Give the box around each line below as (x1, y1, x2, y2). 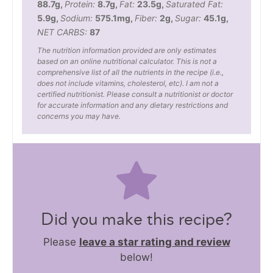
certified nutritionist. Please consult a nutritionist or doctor (37, 89, 233, 99)
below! (120, 251, 153, 264)
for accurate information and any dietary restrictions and (37, 100, 228, 110)
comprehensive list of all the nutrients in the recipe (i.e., (37, 67, 224, 77)
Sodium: (60, 12, 95, 23)
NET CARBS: (37, 26, 90, 37)
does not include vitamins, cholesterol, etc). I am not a (37, 78, 219, 88)
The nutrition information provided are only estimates (37, 45, 216, 55)
